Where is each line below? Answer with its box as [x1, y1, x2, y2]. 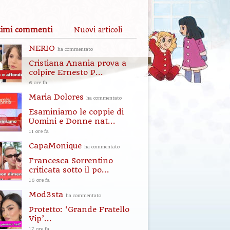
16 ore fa [29, 177, 50, 183]
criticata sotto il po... [29, 165, 109, 175]
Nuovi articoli [74, 26, 122, 34]
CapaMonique [29, 141, 84, 150]
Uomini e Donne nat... [29, 117, 116, 126]
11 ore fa [29, 128, 49, 134]
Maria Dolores [29, 92, 86, 102]
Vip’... [29, 214, 52, 223]
